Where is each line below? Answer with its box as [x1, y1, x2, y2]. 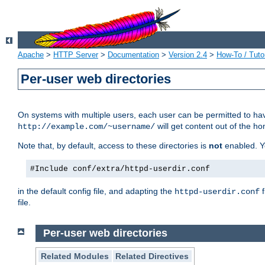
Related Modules [41, 251, 109, 261]
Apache [18, 50, 44, 60]
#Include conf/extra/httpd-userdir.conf [30, 164, 210, 174]
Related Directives [115, 251, 189, 261]
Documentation [108, 50, 159, 60]
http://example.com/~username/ [18, 122, 155, 132]
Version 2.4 [169, 50, 207, 60]
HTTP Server [53, 50, 98, 60]
